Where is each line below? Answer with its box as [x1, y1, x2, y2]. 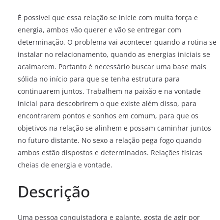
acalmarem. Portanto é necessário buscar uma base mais [18, 62, 206, 71]
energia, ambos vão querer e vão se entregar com [18, 25, 181, 34]
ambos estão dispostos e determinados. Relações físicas [18, 148, 202, 157]
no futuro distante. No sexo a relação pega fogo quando [18, 136, 201, 145]
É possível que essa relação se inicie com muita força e [18, 13, 198, 22]
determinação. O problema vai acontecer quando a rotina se [18, 37, 217, 47]
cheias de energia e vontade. [18, 160, 112, 169]
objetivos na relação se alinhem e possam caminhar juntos [18, 123, 211, 133]
